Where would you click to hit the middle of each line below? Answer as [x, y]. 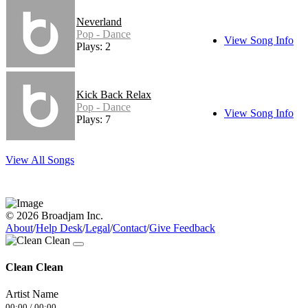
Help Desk [59, 228]
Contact [130, 228]
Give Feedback [182, 228]
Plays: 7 [93, 119]
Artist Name [32, 294]
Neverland [99, 21]
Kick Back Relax [114, 94]
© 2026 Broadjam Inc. [54, 215]
